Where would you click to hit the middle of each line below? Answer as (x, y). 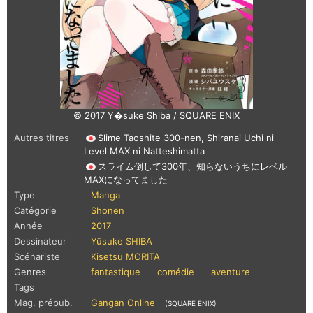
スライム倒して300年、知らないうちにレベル (192, 166)
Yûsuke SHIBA (122, 241)
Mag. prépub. (43, 302)
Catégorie (35, 210)
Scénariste (37, 256)
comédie (176, 271)
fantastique (116, 271)
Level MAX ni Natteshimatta (144, 151)
